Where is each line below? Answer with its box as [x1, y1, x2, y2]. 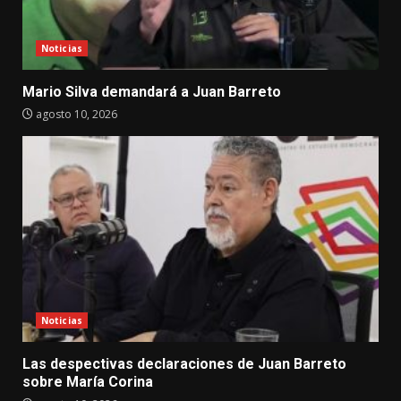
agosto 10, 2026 [33, 106, 117, 122]
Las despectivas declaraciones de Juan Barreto [22, 354, 346, 372]
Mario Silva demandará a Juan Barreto [22, 82, 281, 100]
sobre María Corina [22, 372, 153, 390]
